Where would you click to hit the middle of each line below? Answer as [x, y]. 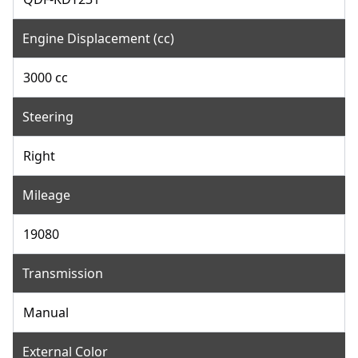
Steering [48, 116]
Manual [46, 312]
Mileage [46, 195]
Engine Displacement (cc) [98, 38]
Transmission [63, 273]
